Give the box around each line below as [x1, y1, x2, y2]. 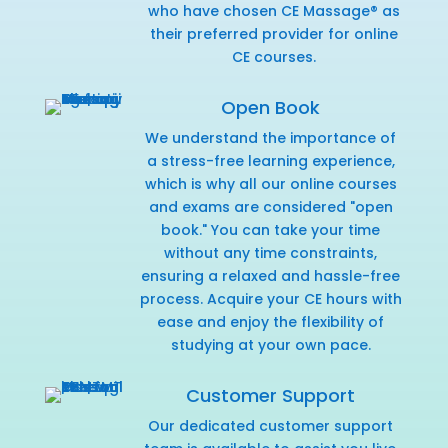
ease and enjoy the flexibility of [157, 311, 385, 332]
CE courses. [231, 46, 316, 67]
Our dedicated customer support [147, 415, 393, 436]
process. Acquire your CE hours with [139, 288, 402, 309]
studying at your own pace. [170, 334, 371, 355]
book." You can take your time [161, 219, 381, 240]
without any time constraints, [164, 242, 378, 263]
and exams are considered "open [148, 196, 393, 217]
